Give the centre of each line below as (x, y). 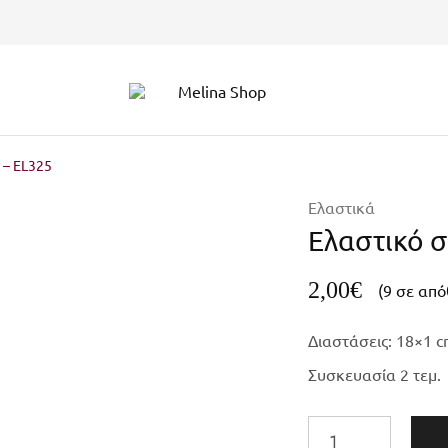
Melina (152, 96)
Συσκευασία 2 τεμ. (374, 374)
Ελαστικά (341, 207)
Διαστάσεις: (351, 340)
